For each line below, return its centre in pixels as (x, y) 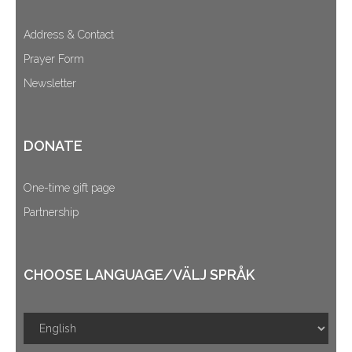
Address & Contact (69, 35)
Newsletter (50, 84)
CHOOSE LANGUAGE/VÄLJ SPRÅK (139, 275)
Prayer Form (54, 59)
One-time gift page (69, 188)
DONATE (53, 146)
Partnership (51, 213)
